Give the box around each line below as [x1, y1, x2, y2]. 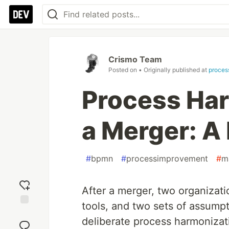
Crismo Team [108, 54, 162, 64]
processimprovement [126, 153, 208, 164]
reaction [11, 217, 38, 226]
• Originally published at [139, 66, 209, 74]
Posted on [108, 66, 139, 74]
